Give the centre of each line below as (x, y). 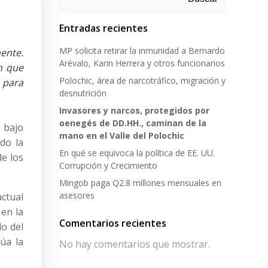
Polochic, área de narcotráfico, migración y (142, 80)
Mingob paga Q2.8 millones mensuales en (140, 183)
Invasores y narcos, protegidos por (134, 110)
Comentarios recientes (113, 223)
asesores (77, 195)
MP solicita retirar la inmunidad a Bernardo (142, 51)
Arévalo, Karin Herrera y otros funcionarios (142, 63)
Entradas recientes (103, 28)
